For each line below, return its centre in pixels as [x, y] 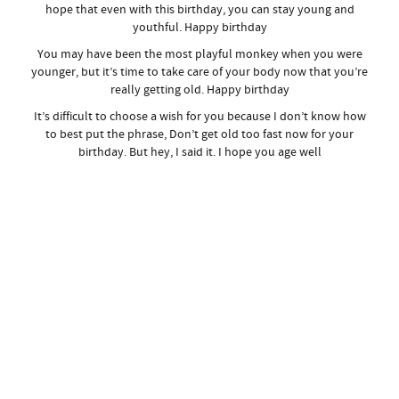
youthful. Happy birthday [199, 28]
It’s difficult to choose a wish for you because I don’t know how [199, 117]
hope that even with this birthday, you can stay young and [199, 10]
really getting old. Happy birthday [199, 90]
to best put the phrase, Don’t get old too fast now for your [199, 134]
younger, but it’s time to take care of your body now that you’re [199, 72]
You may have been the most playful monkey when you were [199, 54]
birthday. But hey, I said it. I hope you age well [199, 152]
